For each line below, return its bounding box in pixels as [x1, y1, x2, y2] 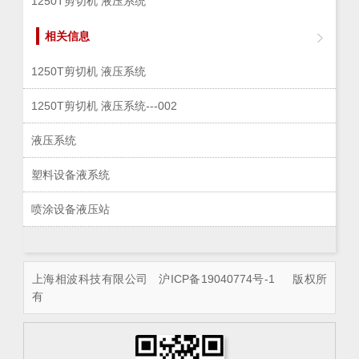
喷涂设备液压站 [31, 202, 110, 216]
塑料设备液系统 [31, 167, 110, 181]
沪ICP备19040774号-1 [159, 272, 275, 285]
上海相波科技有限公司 [32, 272, 159, 285]
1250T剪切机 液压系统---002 [31, 99, 177, 112]
